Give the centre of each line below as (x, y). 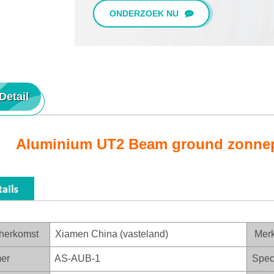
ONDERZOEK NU (144, 13)
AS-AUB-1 (75, 258)
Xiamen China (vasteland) (109, 234)
